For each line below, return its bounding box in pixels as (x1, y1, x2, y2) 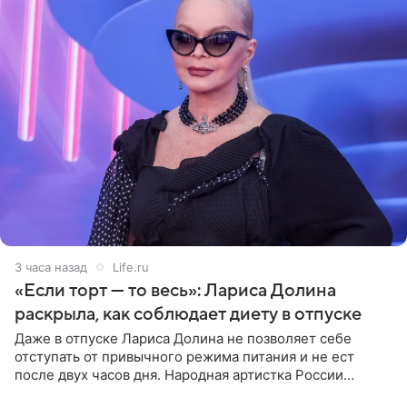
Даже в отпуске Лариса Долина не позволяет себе (15, 329, 352, 347)
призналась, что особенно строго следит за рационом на (15, 383, 395, 402)
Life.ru (113, 259, 149, 274)
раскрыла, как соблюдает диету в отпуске (15, 303, 362, 324)
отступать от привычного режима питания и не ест (15, 347, 354, 365)
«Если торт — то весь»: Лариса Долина (15, 280, 336, 301)
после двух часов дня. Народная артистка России (15, 365, 343, 383)
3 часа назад (15, 259, 87, 274)
